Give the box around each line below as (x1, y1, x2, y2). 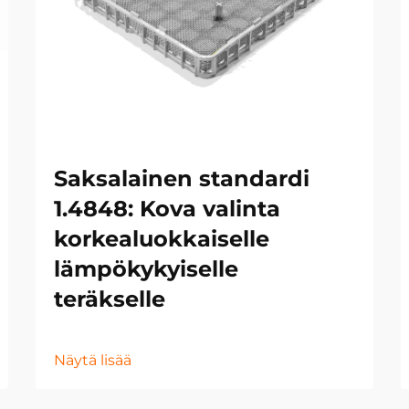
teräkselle (54, 286, 165, 312)
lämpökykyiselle (54, 256, 238, 282)
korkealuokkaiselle (54, 225, 269, 252)
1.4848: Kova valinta (54, 195, 280, 222)
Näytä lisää (54, 351, 131, 369)
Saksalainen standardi (54, 165, 309, 192)
